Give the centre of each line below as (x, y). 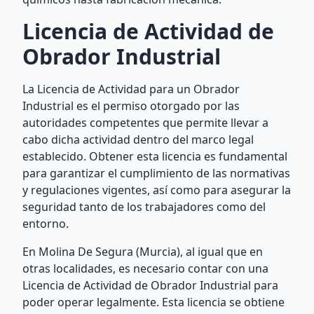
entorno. (46, 224)
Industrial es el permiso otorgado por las (131, 106)
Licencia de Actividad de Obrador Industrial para (150, 285)
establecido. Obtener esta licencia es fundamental (155, 156)
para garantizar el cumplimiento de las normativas (156, 173)
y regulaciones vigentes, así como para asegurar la (157, 190)
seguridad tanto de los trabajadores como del (144, 207)
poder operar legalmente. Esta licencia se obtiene (153, 302)
